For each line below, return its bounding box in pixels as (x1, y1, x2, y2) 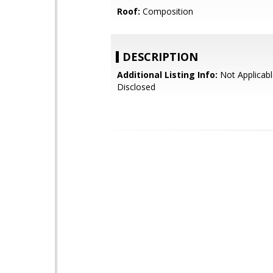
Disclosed (117, 81, 155, 93)
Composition (140, 5, 193, 17)
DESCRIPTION (122, 49, 198, 64)
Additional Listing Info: (117, 69, 218, 80)
